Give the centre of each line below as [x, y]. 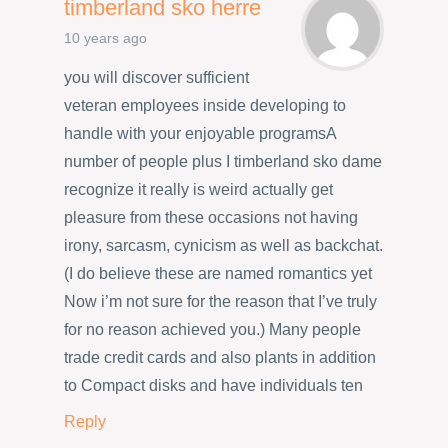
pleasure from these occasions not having [211, 218]
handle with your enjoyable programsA [200, 134]
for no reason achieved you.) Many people [212, 330]
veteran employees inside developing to [205, 106]
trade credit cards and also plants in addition [220, 358]
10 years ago [105, 38]
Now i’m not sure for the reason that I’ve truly [220, 302]
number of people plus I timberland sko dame [223, 162]
